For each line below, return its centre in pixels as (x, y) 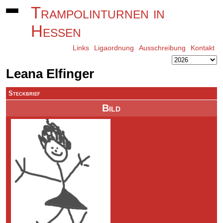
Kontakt (202, 48)
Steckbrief (25, 93)
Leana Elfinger (50, 74)
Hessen (56, 31)
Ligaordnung (114, 48)
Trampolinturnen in (98, 13)
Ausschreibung (162, 48)
